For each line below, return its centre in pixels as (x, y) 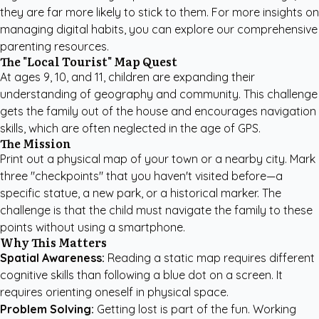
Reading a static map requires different (210, 258)
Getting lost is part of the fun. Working (195, 309)
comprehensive (277, 29)
